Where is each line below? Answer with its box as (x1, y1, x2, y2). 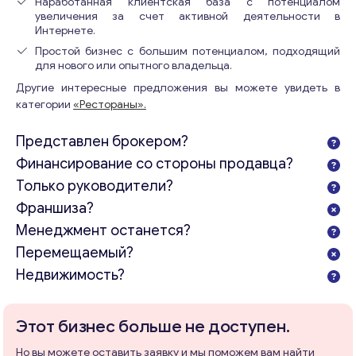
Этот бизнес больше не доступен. (16, 316, 290, 337)
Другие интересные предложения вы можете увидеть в (16, 81, 340, 95)
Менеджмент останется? (16, 222, 191, 239)
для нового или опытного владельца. (35, 59, 232, 72)
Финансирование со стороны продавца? (16, 155, 293, 172)
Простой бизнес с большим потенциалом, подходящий (35, 44, 340, 58)
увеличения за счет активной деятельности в (35, 10, 340, 23)
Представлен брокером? (16, 133, 188, 150)
